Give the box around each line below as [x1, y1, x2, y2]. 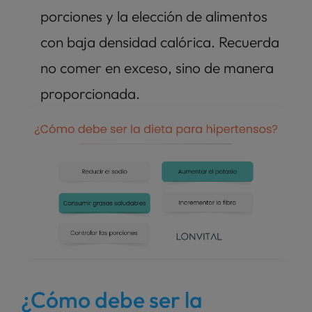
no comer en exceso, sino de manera [40, 58, 274, 77]
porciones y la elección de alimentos [40, 6, 267, 25]
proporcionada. [40, 84, 143, 102]
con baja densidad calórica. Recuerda [40, 32, 279, 51]
